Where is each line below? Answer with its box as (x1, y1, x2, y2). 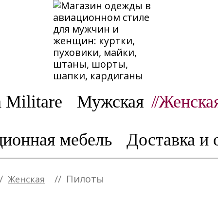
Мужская (76, 92, 144, 111)
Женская (8, 173, 45, 185)
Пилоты (66, 172, 104, 185)
